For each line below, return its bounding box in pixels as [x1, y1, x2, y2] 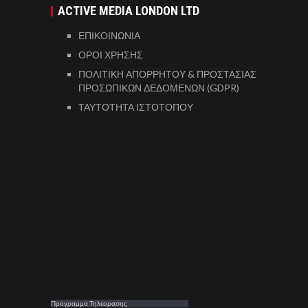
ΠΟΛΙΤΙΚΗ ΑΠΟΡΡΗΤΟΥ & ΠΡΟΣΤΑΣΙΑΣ [78, 67, 256, 80]
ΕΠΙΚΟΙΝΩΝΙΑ [78, 29, 140, 41]
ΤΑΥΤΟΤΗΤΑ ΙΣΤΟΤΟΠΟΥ [78, 100, 193, 113]
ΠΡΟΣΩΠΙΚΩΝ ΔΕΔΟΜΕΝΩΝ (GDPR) [78, 81, 239, 93]
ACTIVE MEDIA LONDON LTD [58, 3, 199, 18]
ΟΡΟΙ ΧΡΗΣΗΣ [78, 48, 143, 60]
